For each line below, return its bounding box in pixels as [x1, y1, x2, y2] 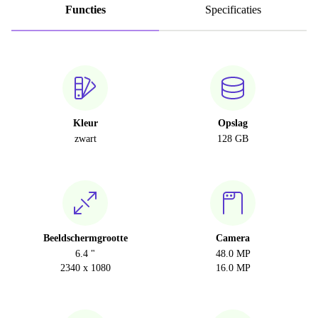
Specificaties [204, 4, 261, 16]
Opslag [218, 118, 248, 129]
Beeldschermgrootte [43, 233, 128, 244]
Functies [65, 4, 106, 16]
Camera [216, 233, 250, 244]
